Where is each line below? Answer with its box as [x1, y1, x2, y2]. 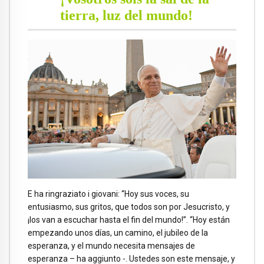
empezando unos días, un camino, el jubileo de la [28, 227, 208, 237]
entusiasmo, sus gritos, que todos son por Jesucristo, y [28, 202, 230, 212]
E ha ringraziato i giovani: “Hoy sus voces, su [28, 189, 189, 199]
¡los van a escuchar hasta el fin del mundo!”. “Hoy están [28, 214, 230, 225]
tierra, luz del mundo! [60, 8, 193, 24]
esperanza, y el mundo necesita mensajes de [28, 240, 195, 250]
